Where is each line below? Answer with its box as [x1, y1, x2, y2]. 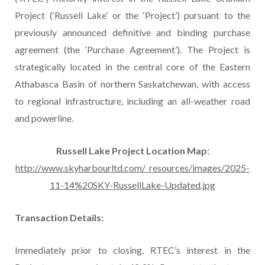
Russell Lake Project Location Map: [56, 145, 209, 157]
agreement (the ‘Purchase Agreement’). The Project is [15, 44, 250, 56]
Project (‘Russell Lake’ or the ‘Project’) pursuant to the [15, 9, 250, 21]
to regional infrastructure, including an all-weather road [15, 95, 250, 107]
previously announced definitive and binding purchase [15, 27, 250, 38]
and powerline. [15, 112, 73, 124]
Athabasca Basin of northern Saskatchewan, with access [15, 78, 250, 90]
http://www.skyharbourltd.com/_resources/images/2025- [15, 162, 250, 174]
